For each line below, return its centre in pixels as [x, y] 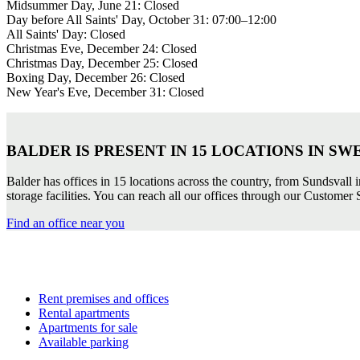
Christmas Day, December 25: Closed [102, 63]
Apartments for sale [88, 328]
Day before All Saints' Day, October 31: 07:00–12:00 [141, 19]
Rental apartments [84, 313]
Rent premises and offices [104, 299]
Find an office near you [65, 223]
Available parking [84, 342]
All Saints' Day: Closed [66, 34]
